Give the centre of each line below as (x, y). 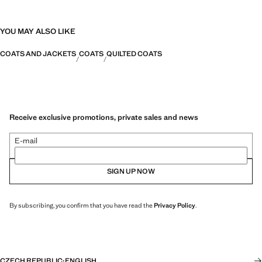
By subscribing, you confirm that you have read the (82, 205)
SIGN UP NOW (131, 171)
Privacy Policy (175, 205)
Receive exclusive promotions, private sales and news (104, 117)
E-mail (26, 140)
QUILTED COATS (134, 54)
